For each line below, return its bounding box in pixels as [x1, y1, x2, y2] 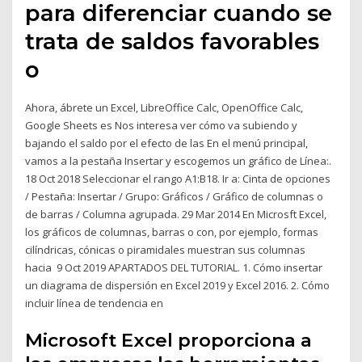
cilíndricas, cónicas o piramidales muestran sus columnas [25, 242, 306, 258]
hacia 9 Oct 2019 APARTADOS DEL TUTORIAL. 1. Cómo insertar [25, 260, 323, 276]
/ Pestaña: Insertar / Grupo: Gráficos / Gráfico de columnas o [25, 189, 324, 204]
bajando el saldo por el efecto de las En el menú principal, [25, 136, 309, 151]
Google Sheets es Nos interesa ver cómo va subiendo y [25, 118, 298, 133]
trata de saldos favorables [25, 27, 320, 56]
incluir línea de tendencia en [25, 296, 166, 311]
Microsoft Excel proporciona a [25, 328, 313, 351]
